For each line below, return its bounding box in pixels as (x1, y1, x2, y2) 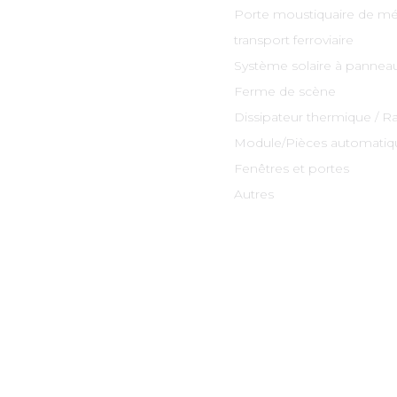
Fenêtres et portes (233, 160, 349, 176)
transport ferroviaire (233, 31, 354, 48)
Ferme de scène (233, 82, 336, 99)
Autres (233, 185, 274, 202)
